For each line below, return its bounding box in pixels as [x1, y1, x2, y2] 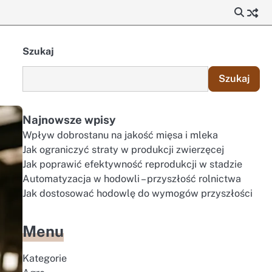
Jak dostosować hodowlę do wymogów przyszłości [22, 188, 253, 199]
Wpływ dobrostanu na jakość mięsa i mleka [22, 129, 218, 141]
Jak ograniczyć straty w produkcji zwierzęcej [22, 144, 224, 155]
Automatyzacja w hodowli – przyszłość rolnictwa [22, 173, 241, 185]
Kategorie [22, 253, 67, 264]
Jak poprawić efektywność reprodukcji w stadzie [22, 158, 242, 170]
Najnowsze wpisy [22, 113, 116, 126]
